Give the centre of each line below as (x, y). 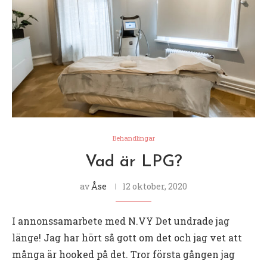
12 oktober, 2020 (155, 186)
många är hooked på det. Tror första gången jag (123, 254)
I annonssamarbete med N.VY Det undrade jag (121, 221)
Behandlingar (133, 138)
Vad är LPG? (133, 162)
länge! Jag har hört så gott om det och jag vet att (127, 237)
